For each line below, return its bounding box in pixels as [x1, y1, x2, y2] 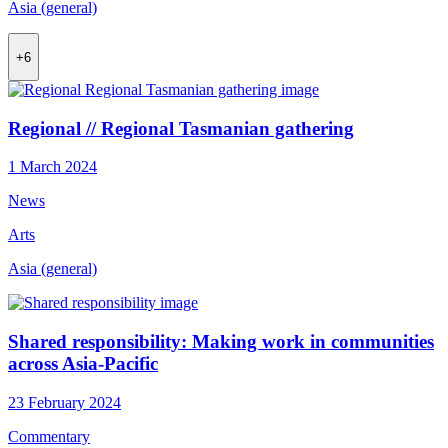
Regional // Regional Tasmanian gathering [8, 117, 354, 139]
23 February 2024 [8, 393, 121, 411]
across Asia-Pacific [8, 353, 158, 375]
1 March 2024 [8, 158, 97, 176]
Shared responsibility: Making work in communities [8, 331, 434, 353]
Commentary [8, 427, 90, 445]
